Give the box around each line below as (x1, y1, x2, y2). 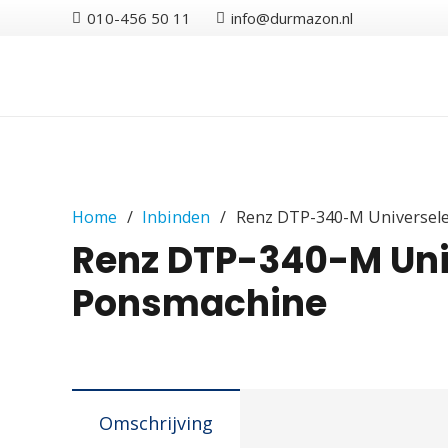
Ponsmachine (72, 277, 327, 329)
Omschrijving (99, 410, 213, 435)
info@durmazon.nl (231, 8, 354, 28)
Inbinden (142, 205, 211, 228)
